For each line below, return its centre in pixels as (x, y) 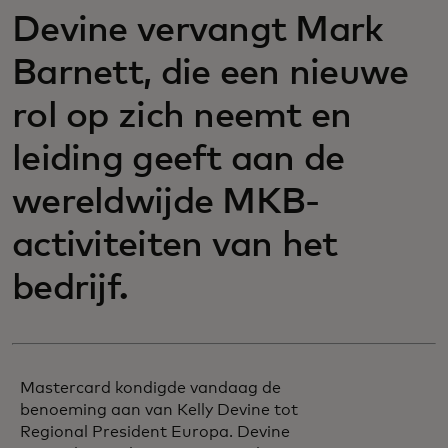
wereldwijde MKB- (166, 203)
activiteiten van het (175, 246)
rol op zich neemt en (182, 117)
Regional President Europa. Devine (155, 432)
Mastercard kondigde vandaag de (150, 388)
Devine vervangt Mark (198, 31)
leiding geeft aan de (178, 160)
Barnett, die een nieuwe (210, 74)
